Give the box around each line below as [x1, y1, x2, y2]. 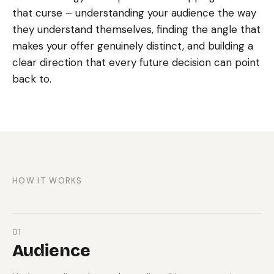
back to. [12, 72, 52, 86]
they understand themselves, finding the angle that [12, 23, 261, 36]
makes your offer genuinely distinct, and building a [12, 39, 254, 53]
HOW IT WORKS [12, 176, 83, 186]
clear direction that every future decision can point [12, 56, 261, 69]
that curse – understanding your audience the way [12, 6, 257, 20]
